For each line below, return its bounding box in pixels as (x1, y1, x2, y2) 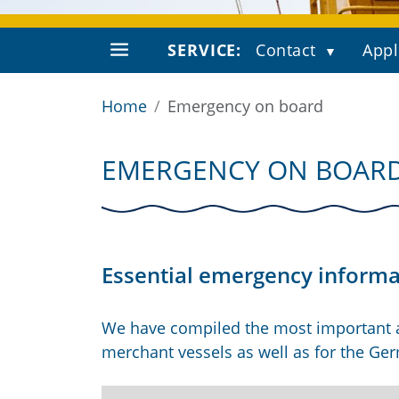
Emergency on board (167, 95, 323, 117)
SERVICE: (167, 39, 242, 61)
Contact (256, 39, 316, 61)
